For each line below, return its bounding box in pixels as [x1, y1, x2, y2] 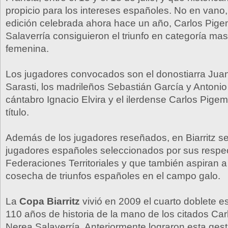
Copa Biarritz [19, 196, 80, 207]
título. [6, 107, 29, 118]
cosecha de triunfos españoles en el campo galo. [6, 170, 220, 181]
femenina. [6, 43, 49, 54]
